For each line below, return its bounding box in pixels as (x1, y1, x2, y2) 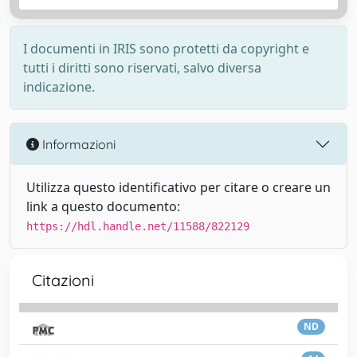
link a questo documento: (26, 198, 180, 215)
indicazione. (23, 78, 95, 96)
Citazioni (32, 270, 94, 290)
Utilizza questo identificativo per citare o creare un (26, 178, 331, 196)
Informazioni (39, 135, 116, 152)
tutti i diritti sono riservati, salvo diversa (23, 59, 261, 76)
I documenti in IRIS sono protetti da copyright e (23, 40, 309, 57)
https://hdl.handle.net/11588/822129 (26, 220, 249, 233)
